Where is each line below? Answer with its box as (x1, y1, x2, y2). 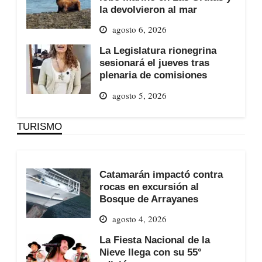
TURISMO (16, 120, 62, 132)
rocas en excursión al (99, 181, 199, 192)
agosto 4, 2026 (112, 213, 167, 225)
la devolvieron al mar (99, 4, 197, 15)
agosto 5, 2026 (112, 89, 167, 101)
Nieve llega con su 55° (99, 247, 202, 258)
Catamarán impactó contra (99, 168, 223, 180)
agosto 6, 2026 (112, 23, 167, 36)
